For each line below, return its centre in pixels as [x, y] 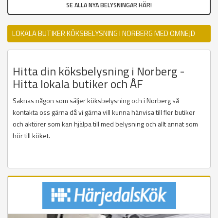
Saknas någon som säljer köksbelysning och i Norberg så [96, 101]
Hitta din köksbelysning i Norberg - [99, 71]
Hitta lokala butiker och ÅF [78, 84]
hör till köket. [31, 136]
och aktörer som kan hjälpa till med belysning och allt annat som [105, 124]
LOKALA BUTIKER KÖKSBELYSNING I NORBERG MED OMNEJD [104, 34]
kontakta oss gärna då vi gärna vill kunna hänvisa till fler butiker [104, 112]
